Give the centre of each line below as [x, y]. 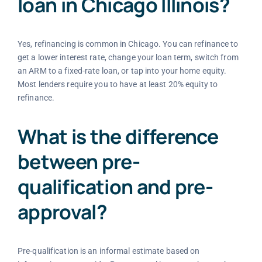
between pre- [78, 162]
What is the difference [118, 137]
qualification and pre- [115, 187]
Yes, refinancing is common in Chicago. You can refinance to [128, 44]
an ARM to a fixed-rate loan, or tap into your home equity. [122, 70]
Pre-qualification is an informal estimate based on [108, 251]
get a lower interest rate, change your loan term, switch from [128, 57]
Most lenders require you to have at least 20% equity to [118, 84]
